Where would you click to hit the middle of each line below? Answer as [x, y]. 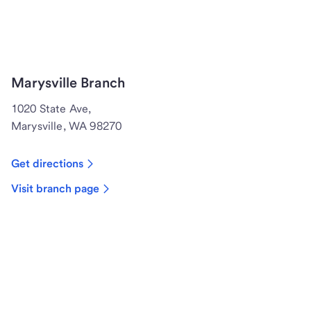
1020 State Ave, [51, 109]
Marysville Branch [68, 83]
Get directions [47, 164]
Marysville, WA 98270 [67, 126]
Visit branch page [55, 189]
